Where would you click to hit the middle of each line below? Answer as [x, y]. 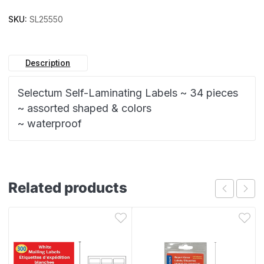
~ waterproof [50, 123]
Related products [68, 188]
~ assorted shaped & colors [85, 108]
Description [48, 63]
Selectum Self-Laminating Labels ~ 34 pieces [128, 93]
